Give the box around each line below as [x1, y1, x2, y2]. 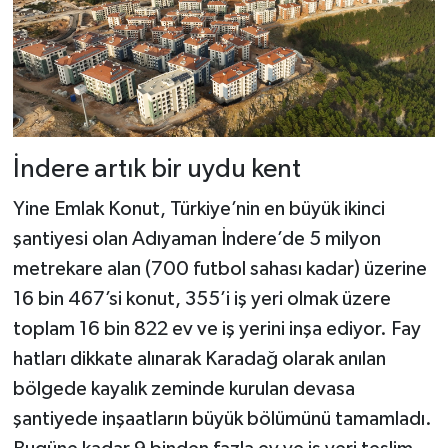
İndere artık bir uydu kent [12, 156, 301, 184]
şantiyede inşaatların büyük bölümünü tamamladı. [12, 408, 432, 429]
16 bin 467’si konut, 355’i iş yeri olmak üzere [12, 288, 391, 309]
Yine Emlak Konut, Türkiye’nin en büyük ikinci [12, 198, 385, 219]
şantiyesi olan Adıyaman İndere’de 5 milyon [12, 228, 381, 249]
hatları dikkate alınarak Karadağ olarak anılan [12, 348, 386, 369]
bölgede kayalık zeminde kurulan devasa [12, 378, 355, 399]
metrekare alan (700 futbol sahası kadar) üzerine [12, 258, 427, 279]
